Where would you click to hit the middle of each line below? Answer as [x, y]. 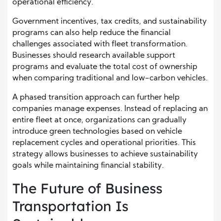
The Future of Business [87, 188]
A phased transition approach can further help [96, 98]
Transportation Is [70, 206]
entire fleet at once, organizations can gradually [99, 121]
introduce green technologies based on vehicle [97, 132]
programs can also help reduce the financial [92, 33]
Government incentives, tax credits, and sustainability [110, 22]
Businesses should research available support [94, 56]
